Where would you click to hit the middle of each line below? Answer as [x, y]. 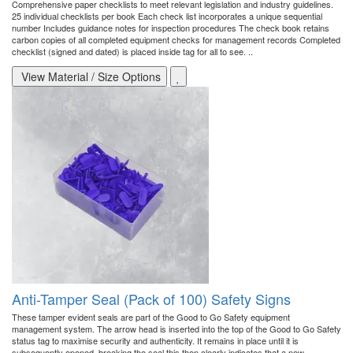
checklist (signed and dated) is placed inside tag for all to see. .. [132, 52]
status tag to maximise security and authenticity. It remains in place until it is [155, 341]
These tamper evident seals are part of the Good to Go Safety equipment [151, 317]
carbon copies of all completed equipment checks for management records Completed [176, 40]
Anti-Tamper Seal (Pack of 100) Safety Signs [151, 299]
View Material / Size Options [89, 77]
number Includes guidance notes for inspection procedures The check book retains [171, 28]
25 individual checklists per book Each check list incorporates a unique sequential [167, 16]
